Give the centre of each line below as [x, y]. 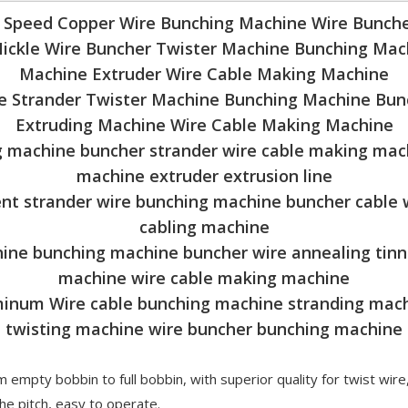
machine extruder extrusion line [204, 176]
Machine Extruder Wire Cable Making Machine [204, 74]
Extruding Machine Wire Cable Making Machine [204, 125]
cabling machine [204, 227]
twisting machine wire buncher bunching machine [204, 329]
